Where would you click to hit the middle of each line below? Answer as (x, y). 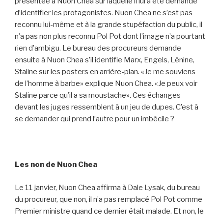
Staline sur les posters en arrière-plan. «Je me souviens (105, 72)
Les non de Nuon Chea (56, 165)
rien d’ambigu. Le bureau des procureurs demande (98, 48)
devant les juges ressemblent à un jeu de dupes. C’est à (107, 107)
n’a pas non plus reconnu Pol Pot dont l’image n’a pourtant (110, 37)
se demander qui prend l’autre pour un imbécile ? (95, 119)
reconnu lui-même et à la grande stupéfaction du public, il (109, 25)
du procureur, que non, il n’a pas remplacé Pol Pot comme (109, 199)
